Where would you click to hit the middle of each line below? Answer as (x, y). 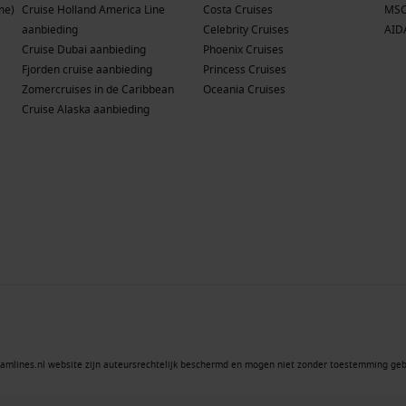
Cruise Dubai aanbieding (84, 49)
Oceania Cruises (244, 89)
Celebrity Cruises (246, 29)
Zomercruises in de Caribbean (98, 89)
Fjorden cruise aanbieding (87, 69)
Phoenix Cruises (243, 49)
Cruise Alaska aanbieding (86, 109)
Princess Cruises (245, 69)
